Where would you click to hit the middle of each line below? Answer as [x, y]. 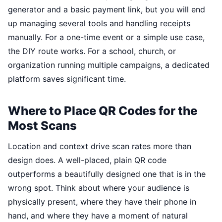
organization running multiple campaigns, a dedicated [109, 65]
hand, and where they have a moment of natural [98, 216]
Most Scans [42, 126]
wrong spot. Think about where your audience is [99, 188]
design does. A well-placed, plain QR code [87, 160]
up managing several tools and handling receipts [99, 23]
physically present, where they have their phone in [102, 202]
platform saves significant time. [67, 79]
